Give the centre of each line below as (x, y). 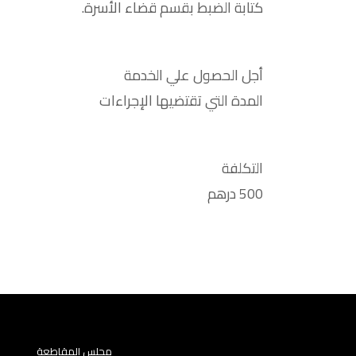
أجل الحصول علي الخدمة (193, 75)
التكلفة (242, 168)
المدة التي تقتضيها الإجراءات (181, 101)
